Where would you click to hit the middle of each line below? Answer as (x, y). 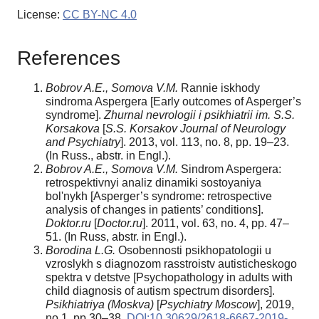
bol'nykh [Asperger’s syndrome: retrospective (159, 196)
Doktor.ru (68, 223)
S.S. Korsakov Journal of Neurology (195, 128)
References (69, 58)
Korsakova (73, 128)
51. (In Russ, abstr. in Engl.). (116, 236)
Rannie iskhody (219, 88)
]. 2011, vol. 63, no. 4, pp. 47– (216, 223)
